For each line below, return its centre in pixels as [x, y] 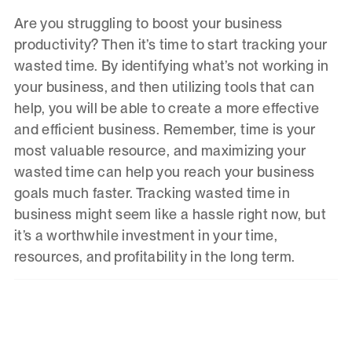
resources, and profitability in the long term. [154, 257]
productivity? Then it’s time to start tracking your [170, 45]
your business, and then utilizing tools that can [164, 87]
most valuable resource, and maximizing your [160, 151]
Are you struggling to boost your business [148, 24]
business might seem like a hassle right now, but [170, 214]
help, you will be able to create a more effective [167, 108]
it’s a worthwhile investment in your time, [146, 236]
